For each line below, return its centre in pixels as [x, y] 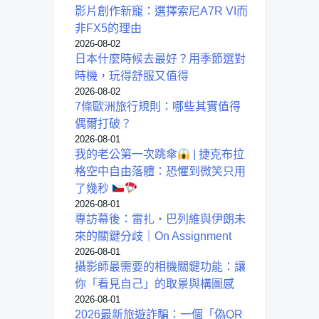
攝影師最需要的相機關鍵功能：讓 [160, 267]
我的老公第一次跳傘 [126, 155]
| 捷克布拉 [218, 155]
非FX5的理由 [108, 28]
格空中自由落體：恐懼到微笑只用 [160, 172]
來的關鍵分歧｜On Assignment [153, 236]
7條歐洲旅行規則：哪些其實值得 [158, 107]
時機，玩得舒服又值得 [132, 76]
